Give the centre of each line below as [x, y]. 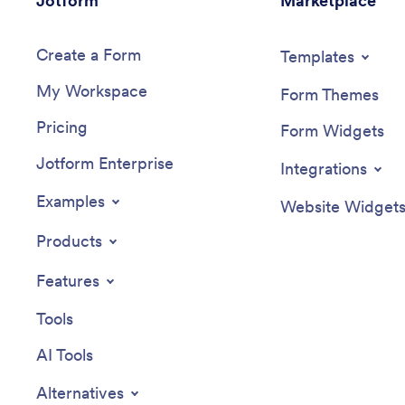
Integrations [323, 169]
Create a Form [89, 55]
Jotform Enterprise [105, 164]
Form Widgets [332, 131]
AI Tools [65, 355]
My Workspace [92, 91]
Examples [71, 202]
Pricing [62, 127]
